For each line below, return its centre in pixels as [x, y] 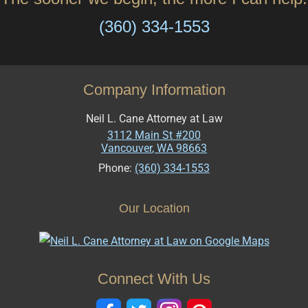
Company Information [154, 90]
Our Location [154, 208]
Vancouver [126, 148]
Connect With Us [154, 279]
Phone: [117, 168]
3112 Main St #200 [154, 135]
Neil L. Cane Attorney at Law [154, 119]
